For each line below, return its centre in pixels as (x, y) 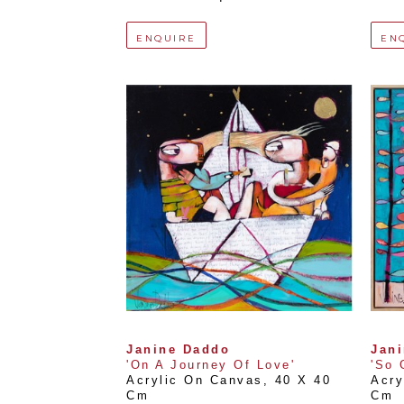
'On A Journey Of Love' (211, 365)
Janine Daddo (178, 349)
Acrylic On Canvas (195, 380)
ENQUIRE (166, 38)
